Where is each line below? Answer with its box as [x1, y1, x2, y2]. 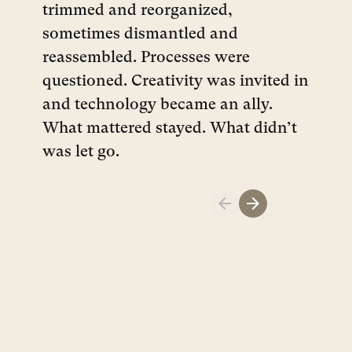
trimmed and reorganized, [42, 2, 233, 19]
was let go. [42, 144, 119, 160]
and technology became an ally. [42, 97, 273, 113]
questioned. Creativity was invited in [42, 73, 309, 90]
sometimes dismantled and [42, 26, 238, 42]
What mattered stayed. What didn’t [42, 120, 297, 137]
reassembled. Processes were [42, 49, 250, 66]
